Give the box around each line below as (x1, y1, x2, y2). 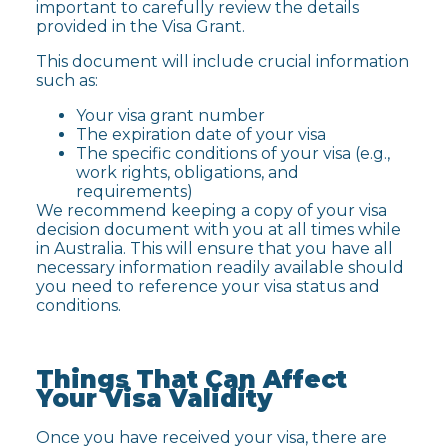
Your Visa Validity (36, 383, 272, 413)
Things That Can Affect (36, 364, 347, 394)
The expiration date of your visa (76, 124, 326, 144)
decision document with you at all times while (36, 219, 401, 239)
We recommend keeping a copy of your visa (36, 200, 387, 220)
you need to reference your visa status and (36, 276, 380, 296)
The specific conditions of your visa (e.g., (76, 143, 390, 163)
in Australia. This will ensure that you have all (36, 238, 393, 258)
